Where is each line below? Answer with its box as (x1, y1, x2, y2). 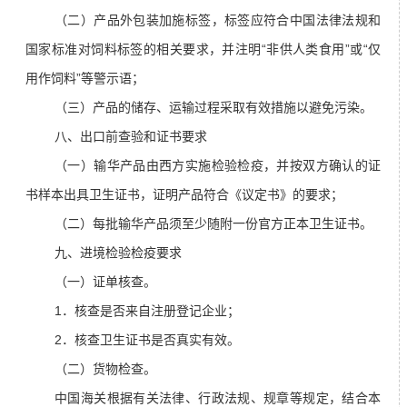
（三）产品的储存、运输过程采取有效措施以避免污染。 (55, 100, 372, 115)
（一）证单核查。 (55, 274, 156, 290)
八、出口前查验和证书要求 (55, 129, 207, 144)
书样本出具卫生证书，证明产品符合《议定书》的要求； (25, 187, 343, 203)
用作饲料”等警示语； (25, 71, 144, 86)
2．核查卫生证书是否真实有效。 (55, 333, 240, 348)
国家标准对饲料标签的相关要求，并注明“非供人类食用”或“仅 (25, 42, 381, 57)
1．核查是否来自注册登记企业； (55, 303, 240, 319)
